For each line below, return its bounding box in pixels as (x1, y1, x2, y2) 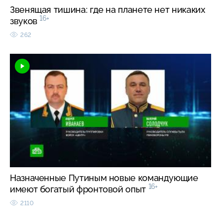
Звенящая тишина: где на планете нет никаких (10, 4, 205, 15)
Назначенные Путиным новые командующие (10, 172, 198, 183)
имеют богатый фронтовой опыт (10, 184, 148, 194)
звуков (10, 15, 40, 26)
